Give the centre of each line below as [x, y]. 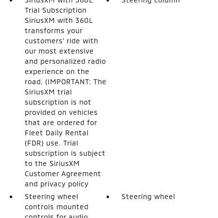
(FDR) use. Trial [51, 143]
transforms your [53, 30]
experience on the [57, 71]
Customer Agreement [63, 173]
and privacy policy [56, 183]
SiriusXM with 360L [59, 20]
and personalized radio [65, 61]
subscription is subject [65, 153]
